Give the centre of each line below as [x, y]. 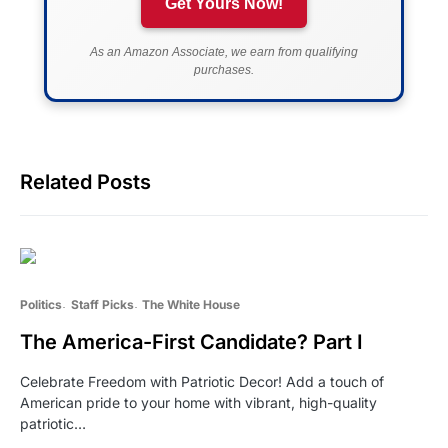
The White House [191, 304]
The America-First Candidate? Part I [191, 341]
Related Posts [85, 181]
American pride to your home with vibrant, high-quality [198, 402]
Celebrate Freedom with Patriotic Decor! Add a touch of [202, 381]
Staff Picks [102, 304]
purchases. [224, 69]
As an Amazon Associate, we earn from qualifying [224, 51]
